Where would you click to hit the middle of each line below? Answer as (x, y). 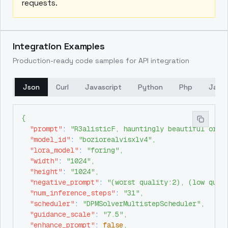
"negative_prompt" (64, 182)
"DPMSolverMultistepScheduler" (141, 204)
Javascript (103, 87)
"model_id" (50, 139)
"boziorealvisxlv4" (115, 139)
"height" (46, 172)
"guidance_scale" (62, 214)
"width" (44, 161)
